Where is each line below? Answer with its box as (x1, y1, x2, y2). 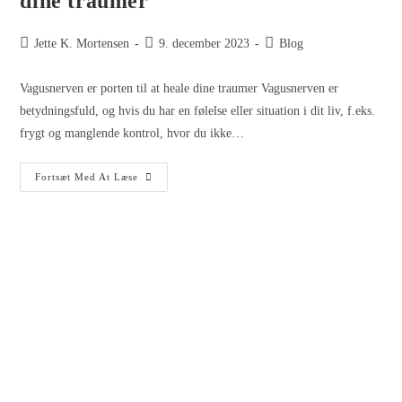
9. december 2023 (159, 37, 250, 51)
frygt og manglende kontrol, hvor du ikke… (20, 127, 245, 141)
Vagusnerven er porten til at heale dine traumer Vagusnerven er (20, 82, 339, 96)
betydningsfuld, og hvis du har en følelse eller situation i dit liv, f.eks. (20, 104, 376, 118)
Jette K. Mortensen (34, 37, 130, 51)
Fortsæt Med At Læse (35, 171, 139, 183)
